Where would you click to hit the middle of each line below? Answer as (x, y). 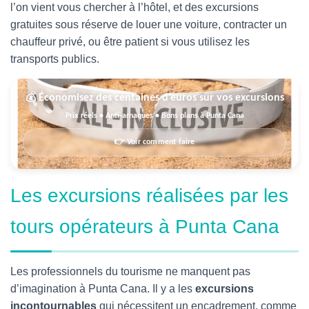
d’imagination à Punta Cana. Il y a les (103, 289)
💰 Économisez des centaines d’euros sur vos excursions (154, 98)
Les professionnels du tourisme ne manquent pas (130, 271)
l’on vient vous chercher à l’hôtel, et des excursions (134, 7)
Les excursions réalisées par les (149, 196)
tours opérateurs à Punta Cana (145, 227)
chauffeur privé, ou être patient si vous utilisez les (130, 42)
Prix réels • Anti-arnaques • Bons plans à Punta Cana (154, 116)
